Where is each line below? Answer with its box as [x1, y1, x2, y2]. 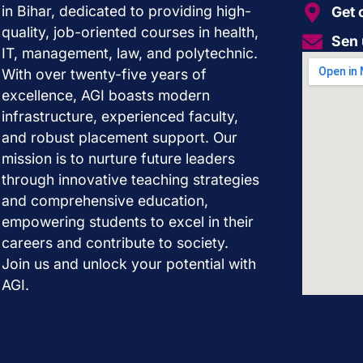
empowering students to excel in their [2, 213, 254, 231]
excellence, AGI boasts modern [2, 87, 210, 105]
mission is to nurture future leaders [2, 150, 235, 168]
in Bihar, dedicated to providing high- [2, 2, 251, 20]
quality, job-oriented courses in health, [2, 23, 258, 41]
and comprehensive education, [2, 192, 208, 210]
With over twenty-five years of [2, 66, 207, 83]
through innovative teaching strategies [2, 171, 259, 189]
